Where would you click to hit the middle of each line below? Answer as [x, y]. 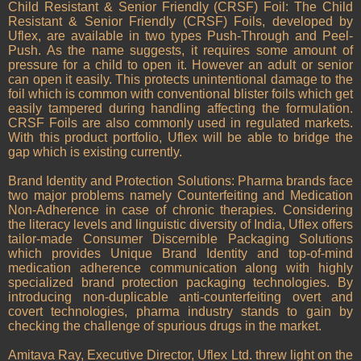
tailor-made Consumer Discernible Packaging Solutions [180, 239]
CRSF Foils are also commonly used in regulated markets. [180, 123]
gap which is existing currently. [95, 152]
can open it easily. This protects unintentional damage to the [180, 80]
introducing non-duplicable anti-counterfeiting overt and [180, 297]
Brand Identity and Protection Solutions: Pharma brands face [180, 181]
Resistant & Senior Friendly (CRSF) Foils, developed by [180, 22]
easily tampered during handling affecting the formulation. [180, 109]
